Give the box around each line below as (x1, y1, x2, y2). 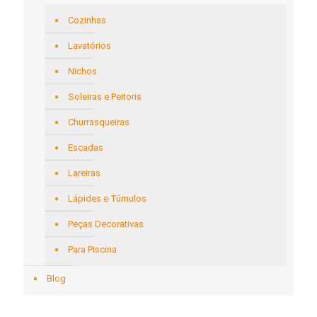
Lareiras (68, 167, 100, 178)
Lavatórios (68, 40, 111, 51)
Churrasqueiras (68, 116, 129, 127)
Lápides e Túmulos (68, 192, 146, 204)
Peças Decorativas (68, 218, 144, 229)
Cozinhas (68, 14, 106, 25)
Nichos (68, 65, 97, 76)
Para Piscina (68, 243, 117, 255)
